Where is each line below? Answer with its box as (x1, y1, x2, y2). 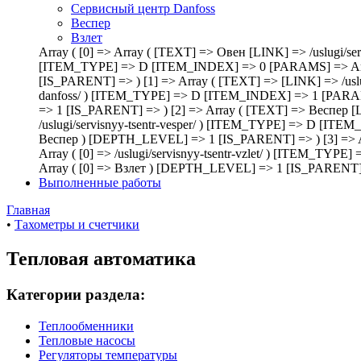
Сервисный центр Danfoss (71, 2, 215, 15)
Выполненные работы (39, 176, 161, 189)
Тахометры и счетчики (15, 218, 139, 231)
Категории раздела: (6, 285, 145, 303)
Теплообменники (39, 318, 134, 333)
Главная (6, 203, 50, 217)
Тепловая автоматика (6, 247, 196, 269)
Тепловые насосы (39, 333, 135, 347)
